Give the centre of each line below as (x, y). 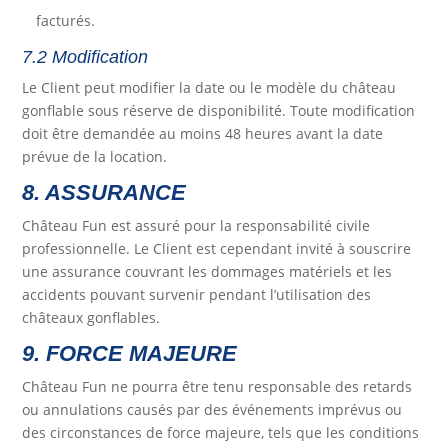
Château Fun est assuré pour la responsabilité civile (196, 226)
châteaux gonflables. (91, 318)
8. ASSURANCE (104, 193)
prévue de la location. (95, 157)
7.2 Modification (85, 57)
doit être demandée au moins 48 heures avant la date (203, 134)
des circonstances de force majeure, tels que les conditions (221, 433)
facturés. (66, 21)
